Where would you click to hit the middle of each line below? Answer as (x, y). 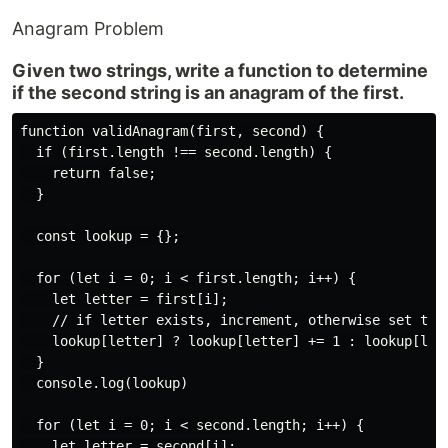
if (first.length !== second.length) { (176, 152)
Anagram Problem (88, 28)
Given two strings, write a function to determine (220, 70)
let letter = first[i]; (124, 299)
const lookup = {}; (100, 236)
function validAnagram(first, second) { (172, 131)
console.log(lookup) (104, 383)
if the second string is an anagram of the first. (208, 92)
